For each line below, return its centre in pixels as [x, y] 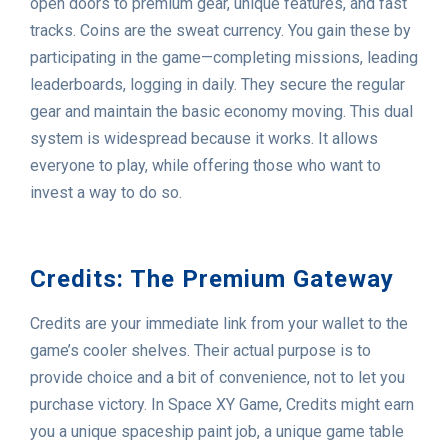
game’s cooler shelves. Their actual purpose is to [200, 351]
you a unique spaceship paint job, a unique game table [217, 432]
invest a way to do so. [106, 193]
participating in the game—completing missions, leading [224, 58]
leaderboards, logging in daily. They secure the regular [217, 85]
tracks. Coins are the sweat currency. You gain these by [220, 31]
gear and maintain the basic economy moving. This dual [221, 112]
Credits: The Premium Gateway [212, 279]
